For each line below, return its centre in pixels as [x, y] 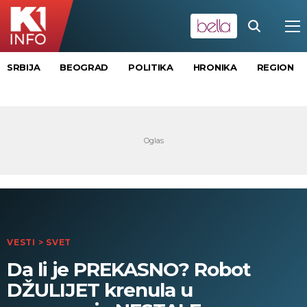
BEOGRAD [84, 67]
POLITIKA [151, 67]
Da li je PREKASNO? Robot [129, 269]
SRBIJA [24, 67]
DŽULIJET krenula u [100, 290]
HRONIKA [215, 67]
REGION [275, 67]
